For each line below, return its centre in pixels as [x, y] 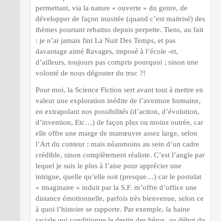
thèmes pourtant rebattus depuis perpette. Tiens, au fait [119, 30]
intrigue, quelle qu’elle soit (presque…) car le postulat [118, 177]
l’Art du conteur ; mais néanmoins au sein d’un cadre [117, 144]
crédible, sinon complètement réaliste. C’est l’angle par [120, 155]
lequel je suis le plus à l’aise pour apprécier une [109, 166]
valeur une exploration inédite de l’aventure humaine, [118, 101]
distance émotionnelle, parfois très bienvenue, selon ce [120, 198]
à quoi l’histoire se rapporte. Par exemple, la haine [113, 209]
